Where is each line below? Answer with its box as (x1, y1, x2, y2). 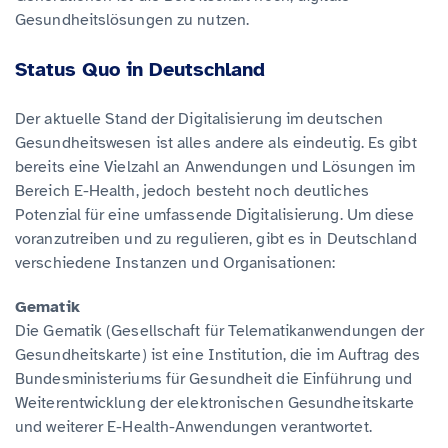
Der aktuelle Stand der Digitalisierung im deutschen (15, 108, 384, 129)
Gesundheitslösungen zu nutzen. (15, 9, 250, 30)
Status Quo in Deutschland (15, 56, 265, 82)
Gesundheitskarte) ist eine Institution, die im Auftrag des (15, 344, 420, 365)
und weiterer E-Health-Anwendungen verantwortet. (15, 416, 372, 437)
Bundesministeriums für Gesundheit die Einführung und (15, 368, 413, 389)
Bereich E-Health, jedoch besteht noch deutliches (15, 180, 369, 201)
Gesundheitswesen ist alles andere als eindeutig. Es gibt (15, 132, 417, 153)
